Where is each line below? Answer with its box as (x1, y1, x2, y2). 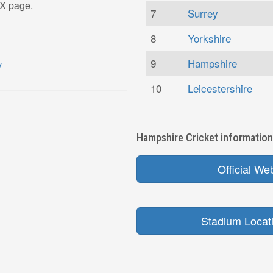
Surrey (188, 5, 218, 21)
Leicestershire (188, 80, 252, 96)
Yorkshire (188, 30, 231, 46)
